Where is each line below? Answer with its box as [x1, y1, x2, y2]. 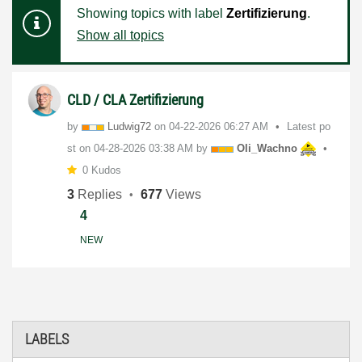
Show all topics [77, 28, 164, 42]
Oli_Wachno [237, 142, 297, 154]
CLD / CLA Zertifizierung [67, 91, 204, 108]
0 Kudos [82, 164, 121, 176]
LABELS [25, 330, 69, 347]
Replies [74, 187, 122, 201]
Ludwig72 [107, 120, 151, 133]
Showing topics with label [77, 6, 226, 20]
